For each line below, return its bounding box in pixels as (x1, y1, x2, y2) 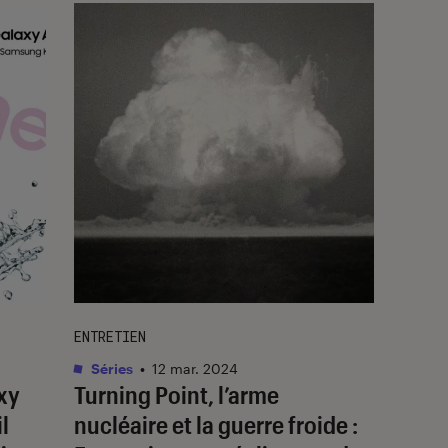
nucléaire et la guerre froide (74, 409, 348, 439)
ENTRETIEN (74, 326, 146, 346)
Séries (88, 359, 133, 377)
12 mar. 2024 (152, 359, 238, 377)
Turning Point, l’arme (74, 379, 279, 409)
